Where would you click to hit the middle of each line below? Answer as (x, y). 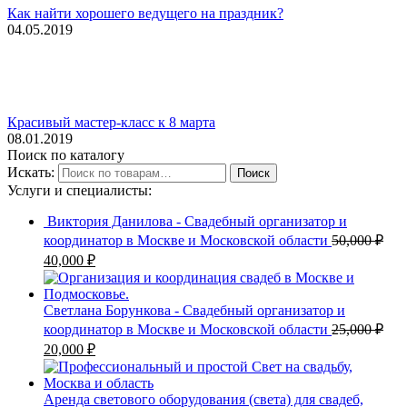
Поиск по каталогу (66, 155)
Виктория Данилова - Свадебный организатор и (197, 222)
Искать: (31, 173)
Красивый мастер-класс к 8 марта (111, 123)
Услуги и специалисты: (79, 191)
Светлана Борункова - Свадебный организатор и (194, 311)
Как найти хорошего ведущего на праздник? (145, 14)
